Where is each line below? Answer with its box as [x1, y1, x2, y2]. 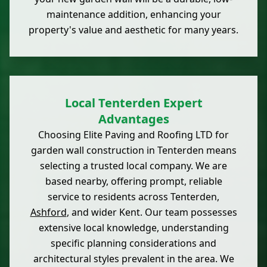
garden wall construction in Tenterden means [30, 144, 237, 157]
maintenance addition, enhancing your [46, 8, 221, 21]
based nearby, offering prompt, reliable [45, 175, 222, 188]
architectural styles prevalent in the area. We [33, 252, 234, 266]
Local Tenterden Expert [64, 95, 203, 111]
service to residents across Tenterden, [48, 190, 219, 204]
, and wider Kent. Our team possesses [66, 206, 237, 219]
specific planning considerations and [51, 237, 216, 250]
